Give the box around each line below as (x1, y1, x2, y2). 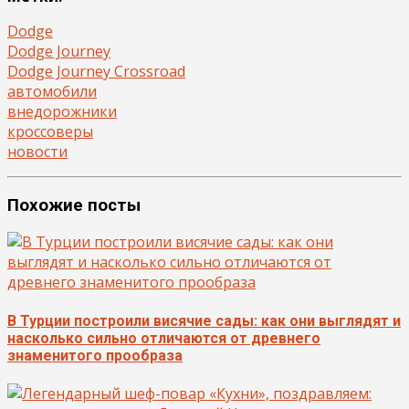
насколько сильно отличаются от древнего (7, 329, 320, 347)
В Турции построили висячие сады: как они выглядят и (7, 311, 401, 330)
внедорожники (7, 100, 117, 121)
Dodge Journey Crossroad (7, 60, 185, 81)
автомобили (7, 80, 97, 101)
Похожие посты (7, 194, 141, 215)
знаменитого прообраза (7, 346, 183, 364)
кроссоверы (7, 121, 93, 142)
